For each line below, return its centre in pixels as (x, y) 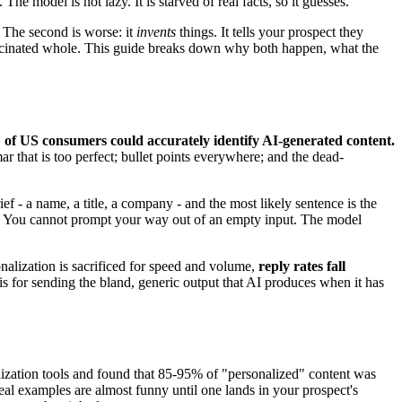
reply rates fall (302, 266)
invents (156, 31)
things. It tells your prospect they (270, 31)
